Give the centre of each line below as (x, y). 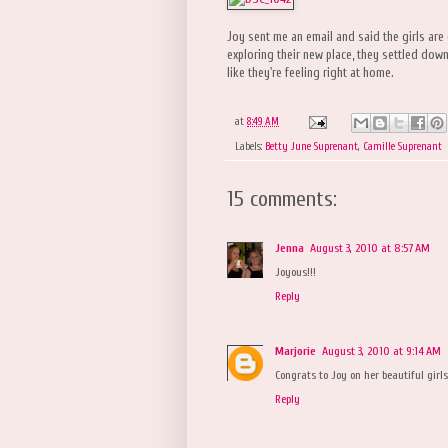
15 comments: (282, 198)
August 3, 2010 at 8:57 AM (370, 247)
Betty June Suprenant (311, 146)
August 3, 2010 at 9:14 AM (381, 350)
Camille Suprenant (402, 146)
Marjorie (295, 350)
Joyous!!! (295, 271)
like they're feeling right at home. (310, 73)
